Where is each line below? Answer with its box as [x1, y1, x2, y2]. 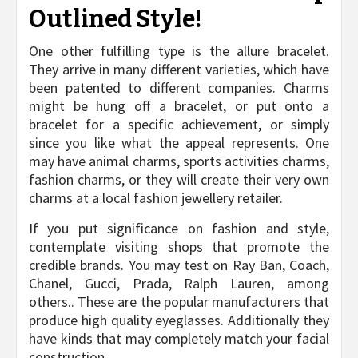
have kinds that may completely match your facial [29, 329, 329, 348]
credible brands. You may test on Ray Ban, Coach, [29, 256, 329, 275]
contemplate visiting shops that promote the [29, 237, 329, 257]
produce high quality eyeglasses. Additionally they [29, 311, 329, 330]
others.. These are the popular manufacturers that [29, 292, 329, 312]
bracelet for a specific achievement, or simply [29, 115, 329, 134]
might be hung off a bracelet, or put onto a [29, 97, 329, 116]
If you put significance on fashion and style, [29, 219, 329, 238]
